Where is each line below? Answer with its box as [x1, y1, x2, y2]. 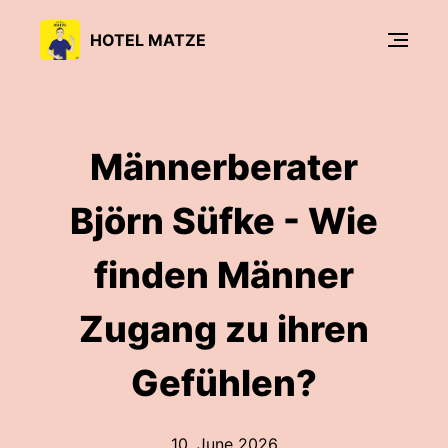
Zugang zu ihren [79, 307, 369, 351]
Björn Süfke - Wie [70, 199, 378, 243]
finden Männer [94, 253, 354, 297]
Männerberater [90, 145, 358, 189]
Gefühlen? [131, 361, 317, 405]
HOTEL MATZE [90, 29, 206, 50]
